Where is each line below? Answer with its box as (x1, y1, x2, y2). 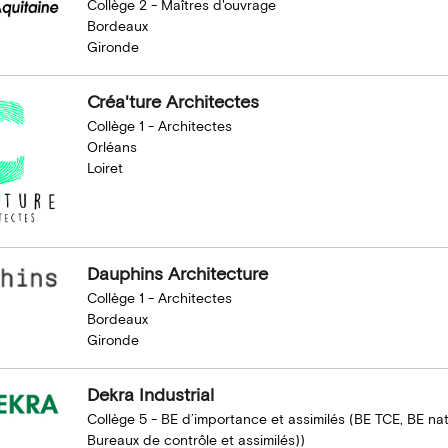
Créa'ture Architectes (86, 91, 259, 114)
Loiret (86, 160, 123, 178)
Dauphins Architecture (86, 262, 268, 286)
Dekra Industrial (86, 383, 214, 407)
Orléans (86, 139, 137, 157)
